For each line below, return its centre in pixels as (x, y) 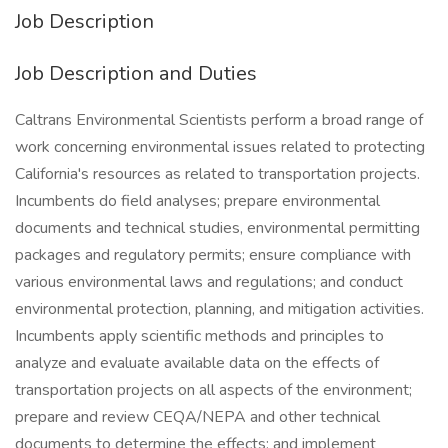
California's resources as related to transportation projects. (217, 174)
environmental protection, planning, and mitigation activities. (219, 309)
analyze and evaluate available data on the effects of (197, 363)
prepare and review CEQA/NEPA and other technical (197, 417)
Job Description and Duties (136, 73)
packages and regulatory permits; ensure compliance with (213, 255)
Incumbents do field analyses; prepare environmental (197, 201)
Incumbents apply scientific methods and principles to (199, 336)
